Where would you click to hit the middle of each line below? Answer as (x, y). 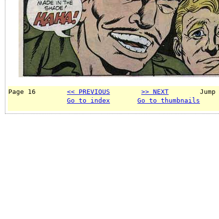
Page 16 (38, 91)
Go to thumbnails (169, 100)
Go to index (88, 100)
